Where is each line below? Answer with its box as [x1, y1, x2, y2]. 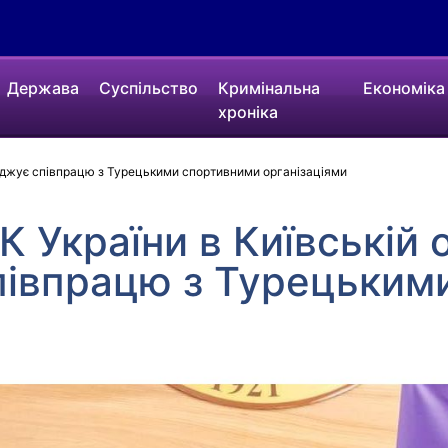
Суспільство [99, 78, 199, 98]
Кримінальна [218, 78, 321, 98]
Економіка [362, 78, 445, 98]
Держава [7, 78, 80, 98]
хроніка [218, 102, 279, 122]
